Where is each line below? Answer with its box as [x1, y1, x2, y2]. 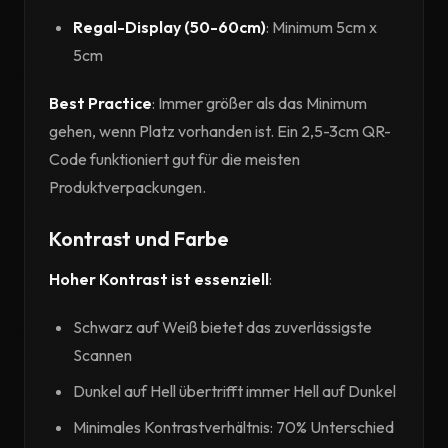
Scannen [73, 345, 132, 366]
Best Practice [49, 93, 152, 114]
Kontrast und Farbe [49, 226, 229, 252]
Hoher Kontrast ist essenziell [49, 269, 269, 290]
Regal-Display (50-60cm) [73, 17, 266, 38]
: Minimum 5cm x [266, 17, 377, 38]
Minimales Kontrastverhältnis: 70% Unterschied [73, 417, 394, 438]
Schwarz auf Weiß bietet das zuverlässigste [73, 317, 372, 338]
